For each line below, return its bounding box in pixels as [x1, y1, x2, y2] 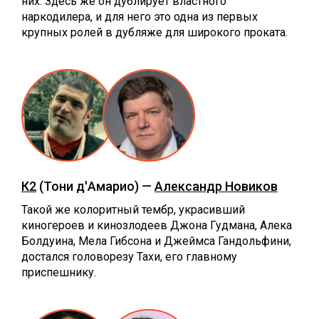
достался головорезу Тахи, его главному [21, 249, 237, 263]
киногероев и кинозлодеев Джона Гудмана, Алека [21, 218, 292, 232]
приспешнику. [21, 265, 96, 279]
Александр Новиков [155, 178, 278, 194]
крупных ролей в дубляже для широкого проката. [21, 25, 288, 39]
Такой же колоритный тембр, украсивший [21, 202, 245, 216]
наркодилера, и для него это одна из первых [21, 9, 258, 23]
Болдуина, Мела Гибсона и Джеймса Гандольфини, [21, 234, 291, 248]
